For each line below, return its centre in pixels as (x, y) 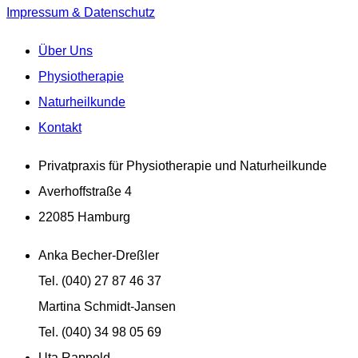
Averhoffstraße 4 (85, 191)
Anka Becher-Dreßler (99, 255)
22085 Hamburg (84, 217)
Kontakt (60, 127)
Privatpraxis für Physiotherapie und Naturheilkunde (183, 165)
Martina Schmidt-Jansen (107, 306)
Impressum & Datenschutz (81, 12)
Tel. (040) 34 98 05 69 (100, 332)
